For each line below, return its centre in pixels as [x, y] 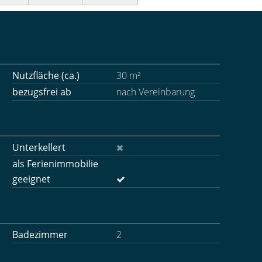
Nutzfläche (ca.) [46, 75]
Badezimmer [40, 235]
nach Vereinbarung [155, 92]
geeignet [31, 179]
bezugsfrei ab [42, 92]
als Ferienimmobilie [55, 164]
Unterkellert [39, 147]
